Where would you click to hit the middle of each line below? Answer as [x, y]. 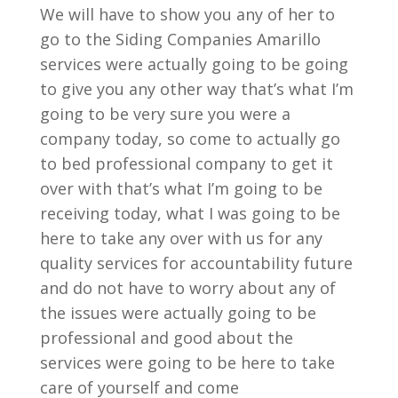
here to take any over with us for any [181, 238]
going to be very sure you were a [165, 114]
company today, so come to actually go [190, 139]
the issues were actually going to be [178, 313]
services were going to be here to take [187, 362]
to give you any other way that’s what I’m [196, 89]
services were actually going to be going [194, 64]
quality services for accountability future [196, 263]
